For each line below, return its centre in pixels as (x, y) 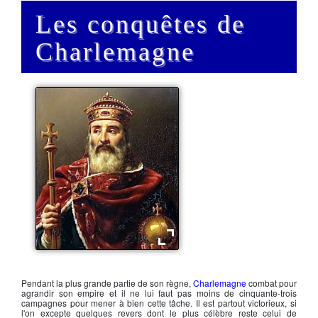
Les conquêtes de (141, 24)
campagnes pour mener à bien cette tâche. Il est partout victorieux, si (159, 303)
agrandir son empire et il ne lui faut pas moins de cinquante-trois (159, 293)
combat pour (272, 283)
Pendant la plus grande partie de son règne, (107, 283)
